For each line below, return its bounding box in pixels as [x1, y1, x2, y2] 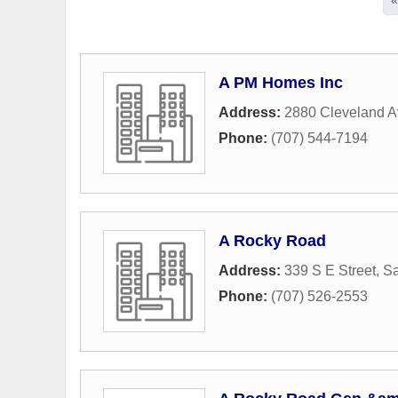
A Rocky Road [219, 231, 326, 250]
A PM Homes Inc [219, 73, 343, 92]
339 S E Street [284, 262, 376, 278]
